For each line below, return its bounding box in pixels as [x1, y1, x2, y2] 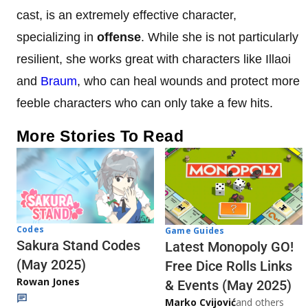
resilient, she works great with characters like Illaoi [16, 52, 291, 66]
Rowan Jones [16, 274, 80, 288]
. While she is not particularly [141, 30, 298, 44]
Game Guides [165, 225, 225, 237]
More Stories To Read [16, 126, 184, 145]
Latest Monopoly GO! [165, 239, 294, 256]
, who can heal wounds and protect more [77, 74, 300, 88]
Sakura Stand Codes [16, 236, 140, 254]
